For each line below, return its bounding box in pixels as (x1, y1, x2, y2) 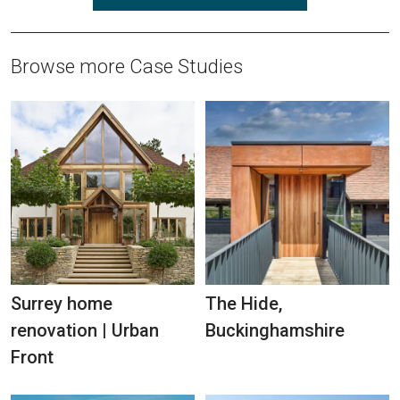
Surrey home (11, 293, 112, 315)
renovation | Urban (11, 320, 159, 342)
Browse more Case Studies (11, 55, 243, 79)
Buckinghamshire (205, 320, 345, 342)
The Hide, (205, 293, 282, 315)
